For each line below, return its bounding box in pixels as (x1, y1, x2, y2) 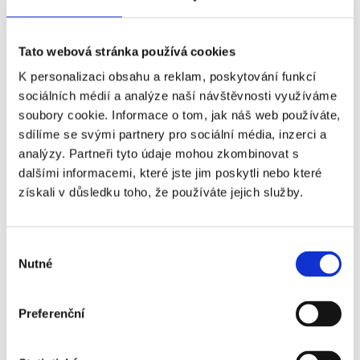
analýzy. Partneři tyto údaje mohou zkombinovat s (18, 146, 299, 161)
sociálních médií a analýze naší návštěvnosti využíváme (18, 88, 337, 103)
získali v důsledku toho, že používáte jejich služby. (18, 185, 303, 199)
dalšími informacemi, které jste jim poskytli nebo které (18, 166, 322, 180)
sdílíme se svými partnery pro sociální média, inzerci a (18, 127, 327, 141)
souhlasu (6, 260, 54, 274)
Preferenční (18, 306, 85, 321)
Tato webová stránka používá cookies (18, 44, 235, 58)
